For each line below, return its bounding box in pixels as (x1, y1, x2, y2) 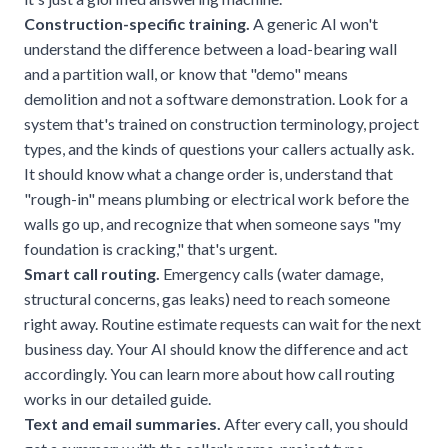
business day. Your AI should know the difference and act (24, 338, 408, 358)
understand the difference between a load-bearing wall (24, 38, 397, 58)
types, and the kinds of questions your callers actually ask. (24, 138, 414, 158)
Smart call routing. (24, 263, 160, 283)
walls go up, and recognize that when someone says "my (24, 213, 401, 233)
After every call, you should (221, 413, 408, 433)
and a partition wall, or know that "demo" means (24, 63, 348, 83)
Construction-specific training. (24, 13, 250, 33)
